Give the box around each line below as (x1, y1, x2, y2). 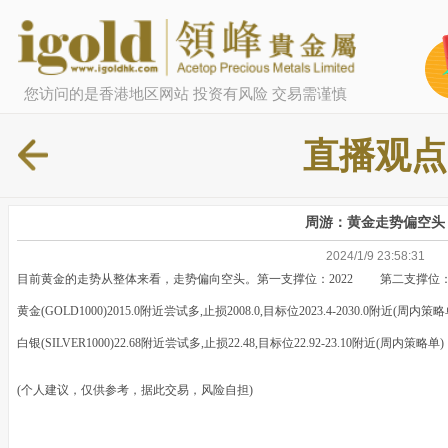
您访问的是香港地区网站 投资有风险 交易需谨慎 (23, 84, 347, 102)
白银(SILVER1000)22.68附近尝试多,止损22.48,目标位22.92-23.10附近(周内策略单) (17, 336, 444, 351)
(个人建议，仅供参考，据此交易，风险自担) (17, 383, 253, 398)
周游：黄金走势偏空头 (305, 214, 445, 231)
